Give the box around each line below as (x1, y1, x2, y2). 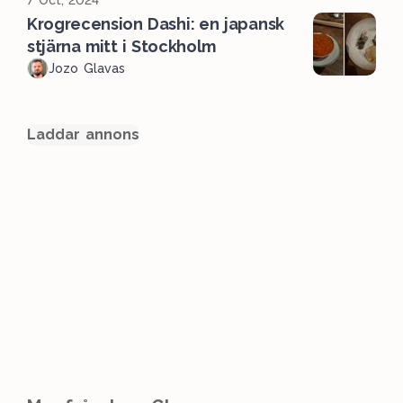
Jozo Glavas (49, 60, 125, 76)
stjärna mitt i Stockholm (27, 36, 217, 56)
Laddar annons (27, 125, 139, 143)
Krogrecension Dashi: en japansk (27, 13, 284, 33)
